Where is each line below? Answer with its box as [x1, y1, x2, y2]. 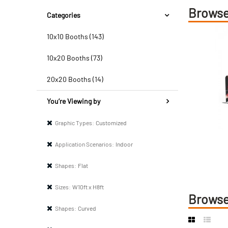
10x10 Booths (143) [47, 32, 104, 41]
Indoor [116, 140, 133, 148]
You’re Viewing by [47, 97, 100, 105]
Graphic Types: [55, 119, 94, 126]
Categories [47, 11, 80, 19]
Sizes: [55, 183, 71, 190]
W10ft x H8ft [72, 183, 104, 190]
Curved [78, 205, 96, 212]
